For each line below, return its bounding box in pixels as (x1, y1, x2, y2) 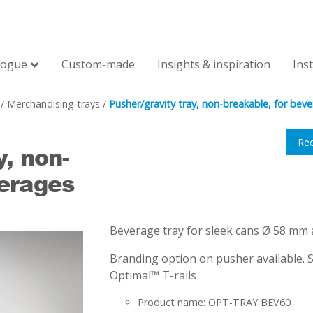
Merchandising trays (7, 97, 100, 110)
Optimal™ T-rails (110, 268, 196, 283)
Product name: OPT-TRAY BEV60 (138, 296, 291, 309)
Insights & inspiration (157, 57, 270, 72)
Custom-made (61, 57, 135, 72)
